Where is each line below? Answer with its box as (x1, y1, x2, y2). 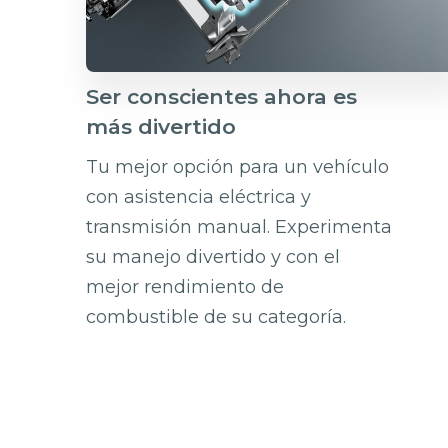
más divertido (86, 113, 237, 139)
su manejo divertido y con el (86, 245, 341, 268)
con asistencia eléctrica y (86, 185, 312, 208)
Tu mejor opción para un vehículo (86, 155, 390, 178)
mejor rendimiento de (86, 275, 285, 298)
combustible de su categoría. (86, 305, 347, 328)
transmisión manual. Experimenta (86, 215, 393, 238)
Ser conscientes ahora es (86, 83, 358, 109)
